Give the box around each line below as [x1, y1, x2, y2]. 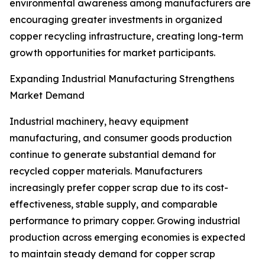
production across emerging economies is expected [9, 231, 245, 244]
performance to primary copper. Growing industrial [9, 215, 240, 227]
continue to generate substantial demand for [9, 148, 216, 161]
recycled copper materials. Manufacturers [9, 165, 202, 177]
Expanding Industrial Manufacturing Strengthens [9, 73, 234, 85]
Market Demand [9, 89, 85, 102]
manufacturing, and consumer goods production [9, 132, 232, 144]
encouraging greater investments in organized [9, 14, 222, 26]
